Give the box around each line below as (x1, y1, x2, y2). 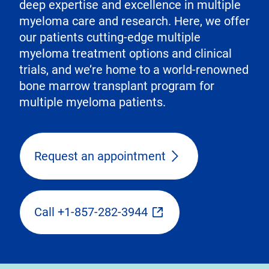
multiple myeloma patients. (19, 95, 166, 110)
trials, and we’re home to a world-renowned (19, 62, 249, 77)
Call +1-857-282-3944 (34, 205, 148, 220)
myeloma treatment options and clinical (19, 46, 232, 61)
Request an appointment (34, 148, 166, 163)
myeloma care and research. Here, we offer (19, 14, 250, 29)
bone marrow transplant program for (19, 79, 214, 94)
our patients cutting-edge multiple (19, 30, 201, 45)
